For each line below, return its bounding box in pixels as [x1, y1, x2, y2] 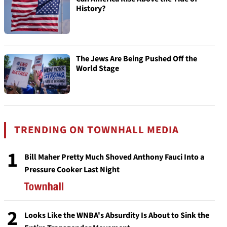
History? [76, 3, 105, 14]
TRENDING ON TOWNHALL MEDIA [14, 123, 179, 137]
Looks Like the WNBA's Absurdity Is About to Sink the [24, 210, 209, 221]
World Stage [76, 63, 119, 74]
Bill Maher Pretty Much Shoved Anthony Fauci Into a [24, 152, 204, 163]
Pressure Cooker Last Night [24, 164, 120, 175]
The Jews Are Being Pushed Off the [76, 53, 197, 64]
